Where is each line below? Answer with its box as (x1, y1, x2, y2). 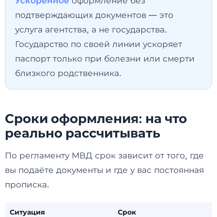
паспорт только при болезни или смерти (15, 53, 195, 63)
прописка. (5, 179, 49, 189)
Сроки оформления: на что (5, 110, 187, 126)
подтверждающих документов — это (15, 10, 173, 20)
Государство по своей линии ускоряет (15, 39, 182, 49)
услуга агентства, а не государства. (15, 24, 167, 34)
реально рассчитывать (5, 125, 160, 140)
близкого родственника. (15, 68, 122, 78)
